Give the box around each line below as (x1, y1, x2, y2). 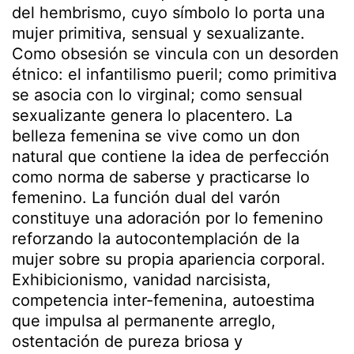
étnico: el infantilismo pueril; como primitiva (12, 65, 337, 84)
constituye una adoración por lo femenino (12, 209, 323, 228)
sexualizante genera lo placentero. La (12, 106, 292, 125)
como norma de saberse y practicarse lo (12, 168, 310, 186)
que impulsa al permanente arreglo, (12, 311, 276, 330)
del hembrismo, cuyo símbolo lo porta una (12, 3, 325, 22)
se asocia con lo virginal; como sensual (12, 85, 303, 104)
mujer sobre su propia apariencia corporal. (12, 250, 326, 269)
